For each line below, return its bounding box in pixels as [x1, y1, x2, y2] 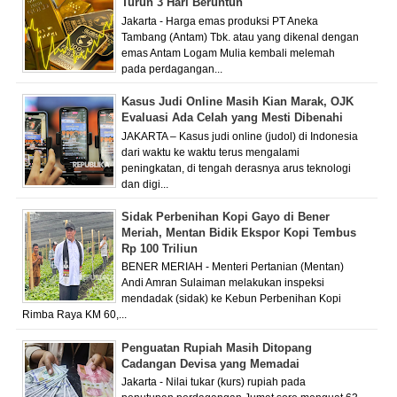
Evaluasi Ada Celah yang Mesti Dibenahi [121, 111, 343, 124]
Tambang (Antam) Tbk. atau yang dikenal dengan [121, 31, 359, 43]
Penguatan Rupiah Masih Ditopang [121, 340, 312, 354]
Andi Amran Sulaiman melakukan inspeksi [121, 277, 324, 289]
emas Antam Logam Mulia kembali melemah [121, 47, 335, 58]
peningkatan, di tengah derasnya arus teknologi [121, 162, 351, 174]
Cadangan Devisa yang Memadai [121, 356, 300, 370]
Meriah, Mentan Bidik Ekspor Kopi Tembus [121, 225, 356, 239]
